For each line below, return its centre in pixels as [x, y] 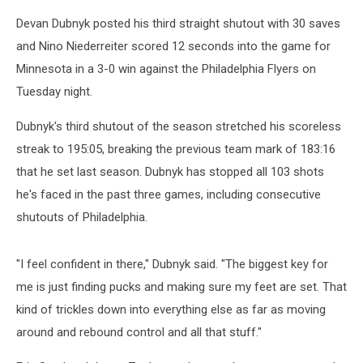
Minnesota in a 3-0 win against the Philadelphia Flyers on [166, 69]
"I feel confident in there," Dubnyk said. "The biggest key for [172, 264]
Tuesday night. [54, 92]
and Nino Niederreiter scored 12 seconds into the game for [173, 46]
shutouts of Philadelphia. [82, 217]
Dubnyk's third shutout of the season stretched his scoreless [179, 126]
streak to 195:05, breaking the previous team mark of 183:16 [176, 149]
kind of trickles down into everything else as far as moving [171, 310]
